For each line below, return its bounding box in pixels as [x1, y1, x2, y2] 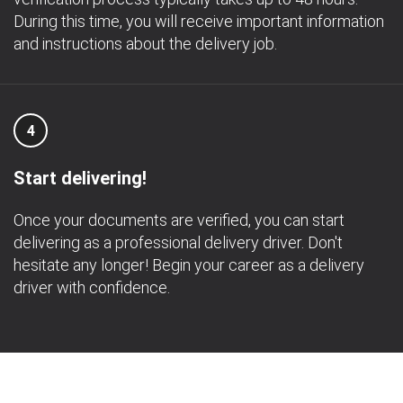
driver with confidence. [13, 278, 170, 297]
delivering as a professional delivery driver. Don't [13, 233, 343, 252]
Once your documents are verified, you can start [13, 210, 345, 229]
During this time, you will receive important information [13, 12, 384, 31]
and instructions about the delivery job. [13, 34, 277, 53]
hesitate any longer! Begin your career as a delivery [13, 255, 364, 274]
